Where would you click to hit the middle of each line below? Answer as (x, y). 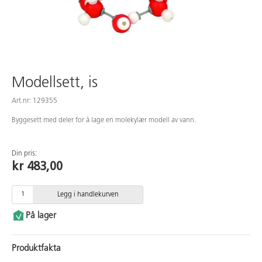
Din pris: (24, 154)
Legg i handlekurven (88, 194)
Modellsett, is (55, 83)
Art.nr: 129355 (35, 101)
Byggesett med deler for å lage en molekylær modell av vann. (104, 120)
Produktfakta (36, 249)
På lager (41, 216)
